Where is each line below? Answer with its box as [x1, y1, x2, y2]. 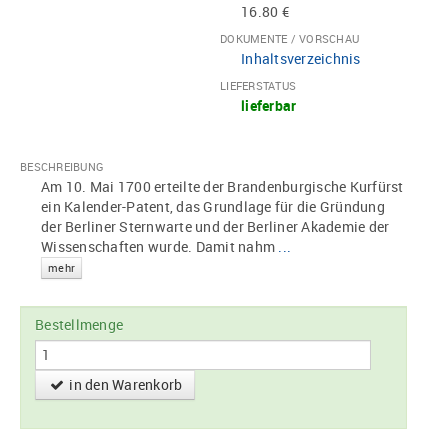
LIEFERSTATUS [220, 78, 296, 94]
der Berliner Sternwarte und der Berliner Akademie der [41, 217, 390, 237]
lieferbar [241, 96, 297, 116]
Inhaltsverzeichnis [241, 49, 361, 69]
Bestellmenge [35, 315, 123, 335]
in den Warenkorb [66, 375, 183, 395]
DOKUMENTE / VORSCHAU [220, 31, 359, 47]
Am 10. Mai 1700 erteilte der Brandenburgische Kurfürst [41, 177, 404, 197]
